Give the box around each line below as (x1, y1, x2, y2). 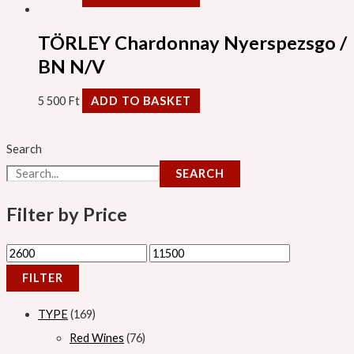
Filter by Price (6, 203, 127, 226)
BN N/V (38, 55, 105, 78)
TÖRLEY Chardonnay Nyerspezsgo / (38, 32, 347, 55)
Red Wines (70, 331, 124, 345)
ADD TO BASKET (90, 94, 191, 108)
